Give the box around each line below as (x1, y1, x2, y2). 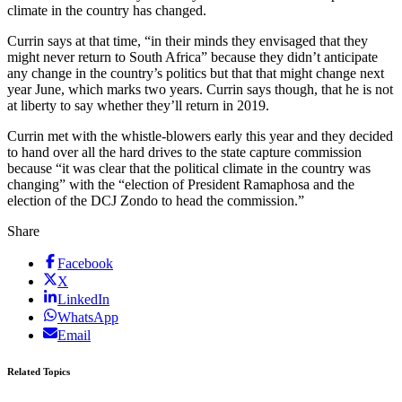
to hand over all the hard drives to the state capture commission (7, 144, 362, 160)
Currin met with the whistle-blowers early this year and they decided (7, 127, 393, 144)
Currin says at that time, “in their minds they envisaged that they (7, 32, 368, 48)
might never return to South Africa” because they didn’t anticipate (7, 48, 378, 65)
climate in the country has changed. (7, 2, 206, 18)
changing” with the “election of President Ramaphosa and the (7, 176, 354, 192)
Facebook (57, 255, 113, 271)
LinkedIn (57, 291, 109, 307)
